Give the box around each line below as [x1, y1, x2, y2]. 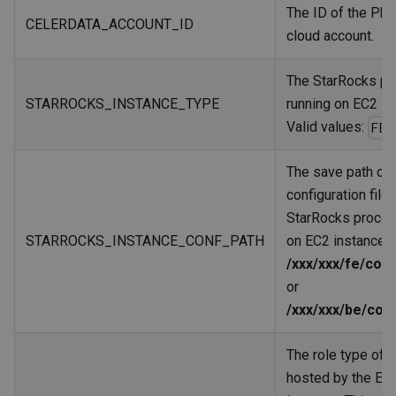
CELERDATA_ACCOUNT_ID [26, 16, 194, 34]
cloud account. [286, 27, 374, 45]
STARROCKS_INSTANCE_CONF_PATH [26, 232, 264, 250]
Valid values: [286, 118, 368, 136]
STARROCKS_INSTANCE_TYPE [26, 95, 219, 113]
